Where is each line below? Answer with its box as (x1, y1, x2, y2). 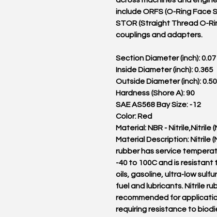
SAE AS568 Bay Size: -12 (116, 101, 201, 108)
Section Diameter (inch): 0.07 (116, 54, 216, 62)
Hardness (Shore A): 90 (116, 89, 195, 97)
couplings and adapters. (116, 31, 202, 39)
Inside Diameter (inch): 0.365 (116, 66, 213, 74)
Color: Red (116, 112, 152, 120)
